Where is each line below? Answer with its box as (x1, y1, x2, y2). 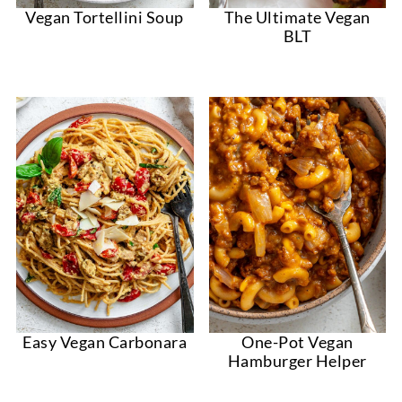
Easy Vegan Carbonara (22, 332, 188, 353)
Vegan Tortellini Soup (25, 6, 184, 27)
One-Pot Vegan (241, 332, 354, 353)
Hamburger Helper (227, 351, 367, 371)
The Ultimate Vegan (223, 6, 371, 27)
